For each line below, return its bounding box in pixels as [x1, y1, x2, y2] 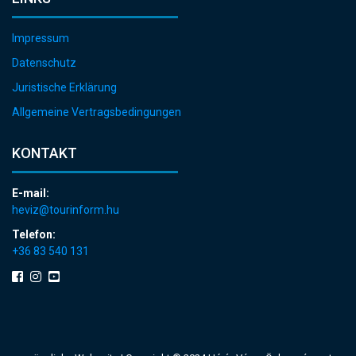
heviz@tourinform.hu [12, 203, 119, 217]
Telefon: [12, 228, 56, 242]
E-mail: [12, 187, 49, 200]
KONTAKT [12, 145, 77, 162]
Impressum [12, 32, 69, 45]
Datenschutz [12, 56, 76, 70]
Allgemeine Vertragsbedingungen [12, 106, 181, 119]
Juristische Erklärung [12, 81, 117, 95]
